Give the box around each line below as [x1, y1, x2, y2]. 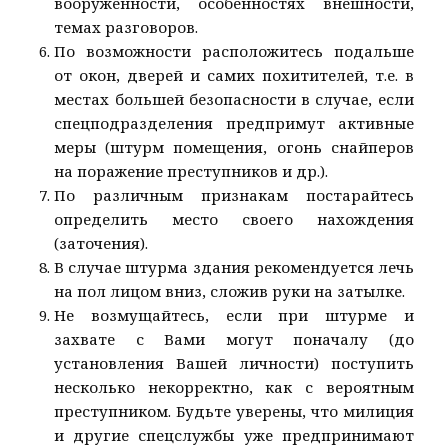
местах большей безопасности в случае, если [54, 89, 414, 110]
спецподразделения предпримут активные [54, 113, 414, 134]
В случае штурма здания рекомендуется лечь [54, 257, 414, 278]
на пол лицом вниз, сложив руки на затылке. [54, 281, 406, 302]
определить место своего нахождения [54, 209, 414, 230]
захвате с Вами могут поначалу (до [54, 329, 414, 350]
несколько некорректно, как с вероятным [54, 377, 414, 398]
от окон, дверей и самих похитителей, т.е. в [54, 65, 414, 86]
